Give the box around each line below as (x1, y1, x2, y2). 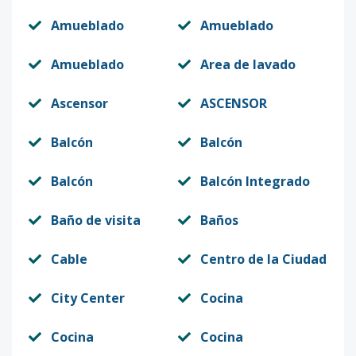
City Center (51, 289, 125, 307)
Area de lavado (200, 56, 296, 73)
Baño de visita (51, 211, 141, 229)
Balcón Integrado (200, 172, 310, 190)
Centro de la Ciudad (200, 250, 327, 268)
